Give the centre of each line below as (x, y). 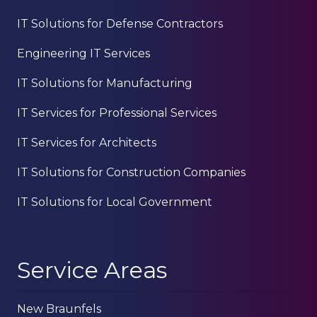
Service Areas (92, 270)
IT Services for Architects (87, 143)
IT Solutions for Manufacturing (105, 83)
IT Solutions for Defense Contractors (120, 24)
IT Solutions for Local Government (115, 202)
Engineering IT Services (83, 54)
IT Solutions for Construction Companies (131, 173)
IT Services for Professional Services (117, 113)
